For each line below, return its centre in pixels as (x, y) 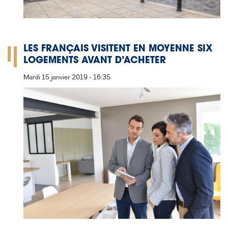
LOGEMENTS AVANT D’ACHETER (95, 61)
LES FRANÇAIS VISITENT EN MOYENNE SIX (118, 49)
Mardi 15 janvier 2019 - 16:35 (67, 77)
